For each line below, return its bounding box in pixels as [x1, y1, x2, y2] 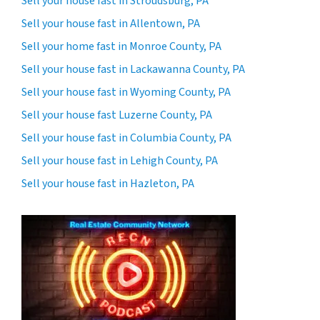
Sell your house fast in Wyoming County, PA [21, 84, 231, 100]
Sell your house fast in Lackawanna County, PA [21, 61, 245, 77]
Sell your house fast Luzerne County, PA [21, 106, 212, 123]
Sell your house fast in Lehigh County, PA [21, 152, 218, 169]
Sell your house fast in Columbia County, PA [21, 129, 231, 146]
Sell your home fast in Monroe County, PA [21, 38, 221, 54]
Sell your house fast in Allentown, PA [21, 15, 200, 31]
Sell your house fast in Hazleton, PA [21, 175, 194, 191]
